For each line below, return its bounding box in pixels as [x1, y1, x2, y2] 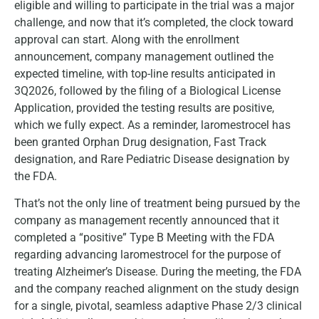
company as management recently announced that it [14, 214, 279, 228]
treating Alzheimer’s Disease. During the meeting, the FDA [14, 265, 301, 279]
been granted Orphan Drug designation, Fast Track [14, 135, 266, 149]
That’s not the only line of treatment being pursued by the [14, 197, 300, 211]
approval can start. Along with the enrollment [14, 32, 239, 46]
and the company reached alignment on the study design [14, 282, 299, 296]
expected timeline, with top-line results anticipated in [14, 66, 276, 80]
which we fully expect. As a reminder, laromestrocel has [14, 117, 291, 132]
